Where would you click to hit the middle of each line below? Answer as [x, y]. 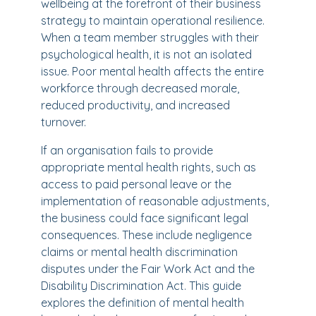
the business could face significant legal [145, 218]
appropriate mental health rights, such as [148, 167]
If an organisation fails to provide [127, 150]
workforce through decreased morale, [140, 88]
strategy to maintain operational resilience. [153, 20]
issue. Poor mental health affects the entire [152, 71]
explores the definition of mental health [142, 303]
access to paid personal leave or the [136, 184]
